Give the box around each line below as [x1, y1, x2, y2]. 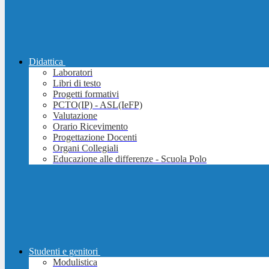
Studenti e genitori [29, 246, 98, 257]
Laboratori [53, 67, 92, 78]
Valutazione [53, 110, 97, 121]
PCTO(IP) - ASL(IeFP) [53, 100, 142, 110]
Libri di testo [53, 78, 101, 89]
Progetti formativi [53, 89, 119, 100]
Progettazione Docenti [53, 132, 137, 143]
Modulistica [53, 257, 97, 268]
